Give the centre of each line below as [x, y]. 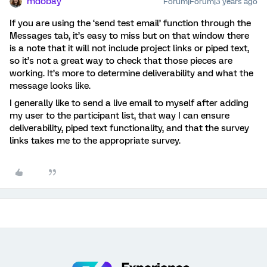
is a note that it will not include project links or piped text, [129, 48]
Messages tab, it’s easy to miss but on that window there [129, 36]
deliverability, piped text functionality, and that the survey [129, 128]
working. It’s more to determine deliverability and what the [131, 73]
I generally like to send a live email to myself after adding [129, 103]
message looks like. [50, 86]
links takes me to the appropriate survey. [95, 141]
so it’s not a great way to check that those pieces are [121, 61]
